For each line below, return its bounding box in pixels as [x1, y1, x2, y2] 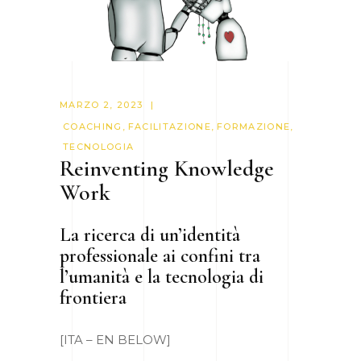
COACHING [63, 120, 122, 132]
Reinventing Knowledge [60, 154, 274, 182]
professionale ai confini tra [60, 243, 260, 268]
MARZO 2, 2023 [60, 98, 143, 110]
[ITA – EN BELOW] [60, 331, 171, 347]
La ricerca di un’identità [60, 222, 240, 247]
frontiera [60, 285, 127, 309]
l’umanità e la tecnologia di [60, 264, 263, 288]
